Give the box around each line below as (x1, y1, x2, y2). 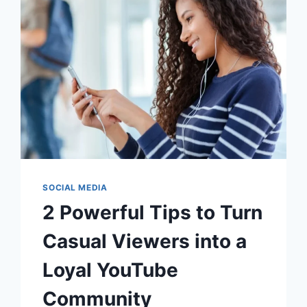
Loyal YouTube (42, 258, 179, 282)
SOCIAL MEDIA (42, 182, 108, 193)
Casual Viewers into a (42, 229, 247, 253)
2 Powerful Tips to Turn (42, 200, 263, 224)
